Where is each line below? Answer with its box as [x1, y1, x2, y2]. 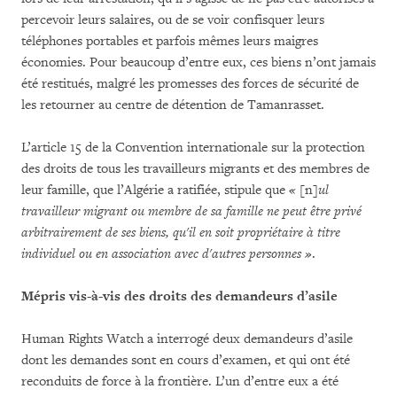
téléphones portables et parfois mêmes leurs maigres [21, 32, 318, 50]
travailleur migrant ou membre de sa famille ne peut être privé [21, 202, 362, 220]
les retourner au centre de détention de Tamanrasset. [21, 96, 324, 113]
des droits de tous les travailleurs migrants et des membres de [21, 160, 370, 177]
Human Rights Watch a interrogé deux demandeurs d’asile [21, 330, 353, 347]
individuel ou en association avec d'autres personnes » [21, 245, 312, 262]
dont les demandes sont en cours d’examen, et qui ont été [21, 351, 350, 369]
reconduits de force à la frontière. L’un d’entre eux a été [21, 372, 339, 390]
